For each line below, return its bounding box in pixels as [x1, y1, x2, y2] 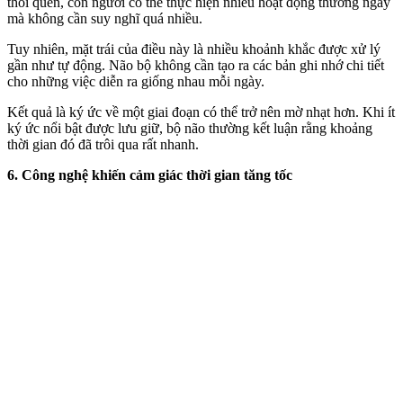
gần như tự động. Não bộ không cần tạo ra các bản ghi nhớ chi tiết [7, 57, 384, 73]
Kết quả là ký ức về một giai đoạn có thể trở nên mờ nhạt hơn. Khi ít [7, 103, 395, 120]
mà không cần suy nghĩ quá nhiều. [7, 10, 202, 26]
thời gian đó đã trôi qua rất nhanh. [7, 136, 199, 152]
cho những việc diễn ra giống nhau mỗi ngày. [7, 73, 264, 89]
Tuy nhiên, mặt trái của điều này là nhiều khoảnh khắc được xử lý [7, 40, 381, 57]
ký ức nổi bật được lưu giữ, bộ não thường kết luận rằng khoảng [7, 120, 372, 136]
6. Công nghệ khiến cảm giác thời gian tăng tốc [7, 166, 292, 183]
